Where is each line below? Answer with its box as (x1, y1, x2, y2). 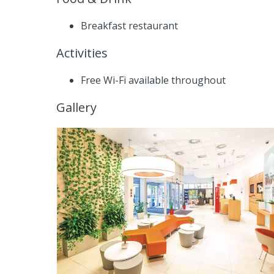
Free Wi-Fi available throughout (81, 73, 226, 87)
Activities (56, 44, 108, 61)
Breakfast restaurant (81, 18, 178, 32)
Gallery (56, 98, 97, 116)
